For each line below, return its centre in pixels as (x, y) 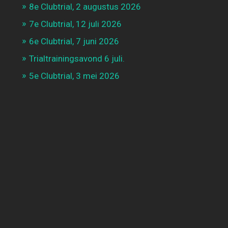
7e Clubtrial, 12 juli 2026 (75, 24)
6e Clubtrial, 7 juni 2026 (74, 41)
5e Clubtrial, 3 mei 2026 (74, 76)
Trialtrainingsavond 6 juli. (77, 59)
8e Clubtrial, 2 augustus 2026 (85, 7)
